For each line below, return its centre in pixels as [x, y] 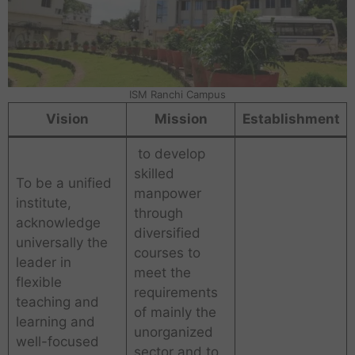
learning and [55, 321]
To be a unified [63, 183]
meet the [162, 272]
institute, [43, 202]
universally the [61, 242]
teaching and [57, 302]
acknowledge [58, 222]
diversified [167, 233]
